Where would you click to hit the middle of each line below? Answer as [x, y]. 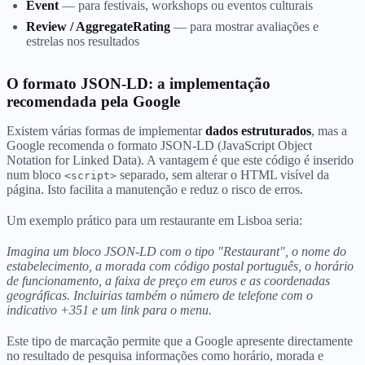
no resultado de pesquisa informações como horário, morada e [165, 355]
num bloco [35, 174]
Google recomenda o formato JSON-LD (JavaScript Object [159, 145]
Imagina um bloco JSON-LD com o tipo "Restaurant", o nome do [176, 251]
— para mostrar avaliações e [244, 26]
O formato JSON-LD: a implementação [139, 83]
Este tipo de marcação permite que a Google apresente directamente [180, 341]
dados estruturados [258, 130]
